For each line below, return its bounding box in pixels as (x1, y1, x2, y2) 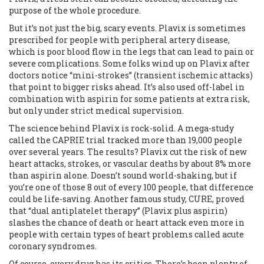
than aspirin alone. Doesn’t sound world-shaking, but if (9, 170, 237, 181)
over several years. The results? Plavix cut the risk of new (9, 146, 247, 158)
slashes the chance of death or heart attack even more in (9, 217, 245, 229)
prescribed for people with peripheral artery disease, (9, 34, 230, 46)
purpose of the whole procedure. (9, 5, 141, 16)
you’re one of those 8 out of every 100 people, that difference (9, 181, 253, 193)
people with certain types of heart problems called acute (9, 229, 244, 240)
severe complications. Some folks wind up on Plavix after (9, 58, 250, 70)
